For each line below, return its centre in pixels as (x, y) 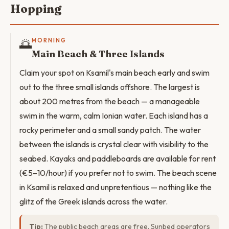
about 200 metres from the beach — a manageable (110, 101)
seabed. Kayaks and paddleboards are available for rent (118, 158)
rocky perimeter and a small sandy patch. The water (110, 130)
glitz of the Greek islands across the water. (94, 201)
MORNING (49, 40)
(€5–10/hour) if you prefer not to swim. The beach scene (118, 173)
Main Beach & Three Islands (98, 54)
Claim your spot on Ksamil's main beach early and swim (114, 73)
